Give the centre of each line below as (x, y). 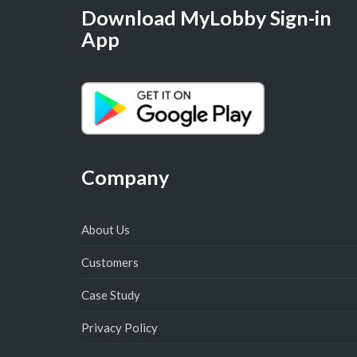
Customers (110, 263)
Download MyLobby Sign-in (206, 18)
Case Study (111, 295)
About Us (106, 230)
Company (125, 177)
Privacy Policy (120, 328)
